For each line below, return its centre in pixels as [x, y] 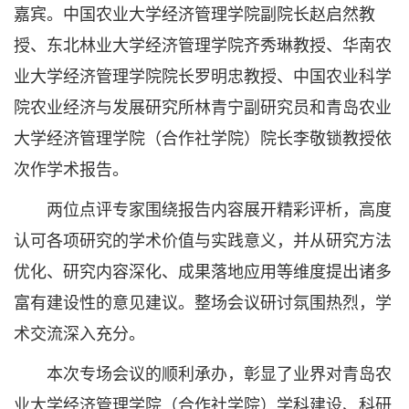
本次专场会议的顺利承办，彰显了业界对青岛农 [203, 374]
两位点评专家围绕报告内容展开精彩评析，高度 [203, 210]
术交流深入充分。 [79, 334]
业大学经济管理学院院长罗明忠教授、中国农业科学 [203, 77]
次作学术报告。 [71, 170]
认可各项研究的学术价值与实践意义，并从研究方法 [203, 241]
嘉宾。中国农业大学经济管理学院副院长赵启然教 [194, 15]
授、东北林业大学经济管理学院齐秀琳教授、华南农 [203, 46]
